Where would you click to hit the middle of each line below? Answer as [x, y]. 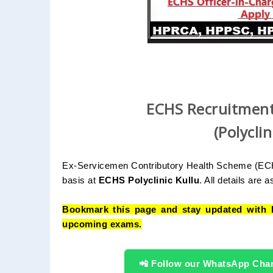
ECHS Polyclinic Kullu [149, 180]
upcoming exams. [102, 224]
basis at [80, 180]
